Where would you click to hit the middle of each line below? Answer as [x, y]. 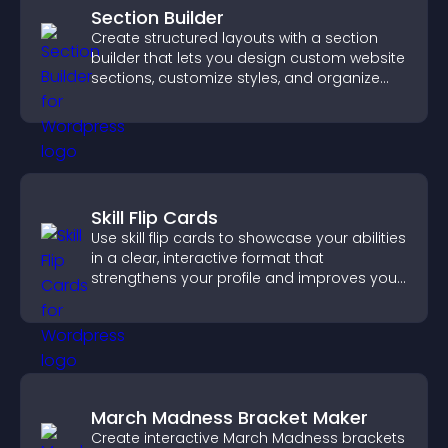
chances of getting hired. [180, 298]
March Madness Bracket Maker [229, 417]
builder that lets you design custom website [248, 58]
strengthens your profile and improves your [246, 278]
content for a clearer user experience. [224, 98]
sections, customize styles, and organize [235, 78]
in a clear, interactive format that [207, 258]
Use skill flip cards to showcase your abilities [248, 238]
